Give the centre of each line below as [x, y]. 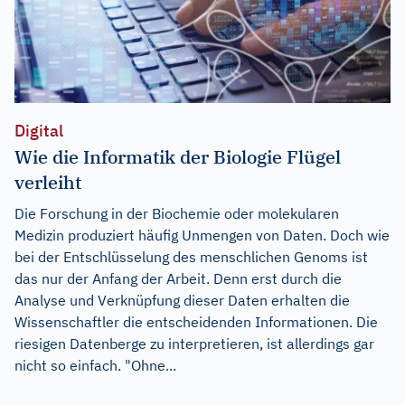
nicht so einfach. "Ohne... [95, 365]
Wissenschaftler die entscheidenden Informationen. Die [196, 321]
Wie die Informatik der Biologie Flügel [178, 156]
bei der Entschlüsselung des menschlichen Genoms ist [191, 256]
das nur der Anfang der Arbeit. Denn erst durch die [178, 278]
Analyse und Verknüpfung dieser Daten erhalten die [182, 300]
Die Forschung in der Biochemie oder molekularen [177, 213]
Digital [39, 130]
